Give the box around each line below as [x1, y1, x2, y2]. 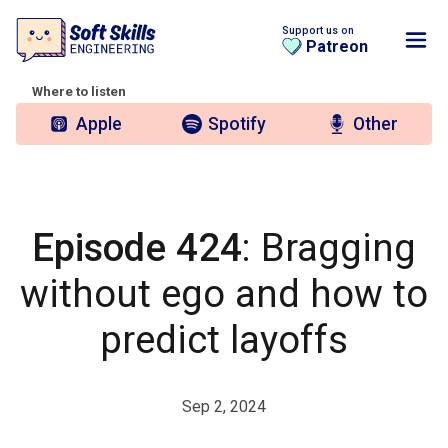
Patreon [306, 37, 368, 56]
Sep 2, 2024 [182, 396, 266, 416]
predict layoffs [100, 316, 348, 362]
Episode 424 [32, 224, 242, 270]
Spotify [208, 113, 267, 134]
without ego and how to [20, 270, 428, 316]
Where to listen [32, 84, 126, 100]
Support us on [282, 24, 354, 37]
